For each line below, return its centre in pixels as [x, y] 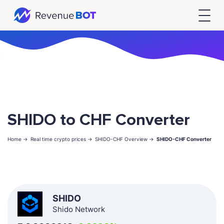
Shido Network [79, 209]
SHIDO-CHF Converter [184, 139]
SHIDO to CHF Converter [99, 120]
